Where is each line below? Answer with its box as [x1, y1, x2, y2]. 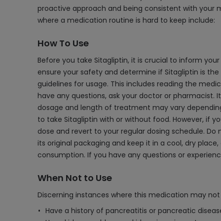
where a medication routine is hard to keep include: [37, 15, 215, 25]
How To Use [37, 37, 89, 49]
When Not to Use [37, 172, 112, 184]
